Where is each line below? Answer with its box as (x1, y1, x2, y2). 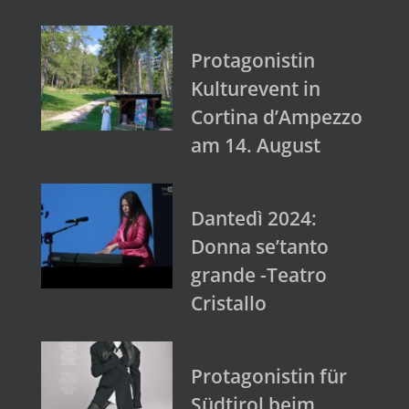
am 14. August (191, 131, 320, 158)
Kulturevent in (191, 75, 320, 101)
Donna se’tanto (191, 233, 329, 259)
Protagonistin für (191, 362, 347, 389)
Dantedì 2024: (191, 204, 317, 231)
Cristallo (191, 289, 267, 316)
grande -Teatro (191, 261, 327, 288)
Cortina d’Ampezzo (191, 103, 362, 130)
